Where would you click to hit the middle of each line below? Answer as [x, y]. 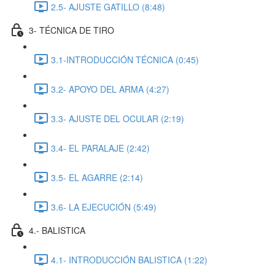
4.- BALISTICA [57, 230]
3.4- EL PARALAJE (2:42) [100, 148]
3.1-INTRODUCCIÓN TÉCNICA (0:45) [125, 59]
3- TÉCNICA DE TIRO [72, 30]
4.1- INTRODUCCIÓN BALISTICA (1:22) [129, 259]
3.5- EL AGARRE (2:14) [97, 177]
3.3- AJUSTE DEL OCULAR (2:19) [118, 118]
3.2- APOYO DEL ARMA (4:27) [110, 89]
